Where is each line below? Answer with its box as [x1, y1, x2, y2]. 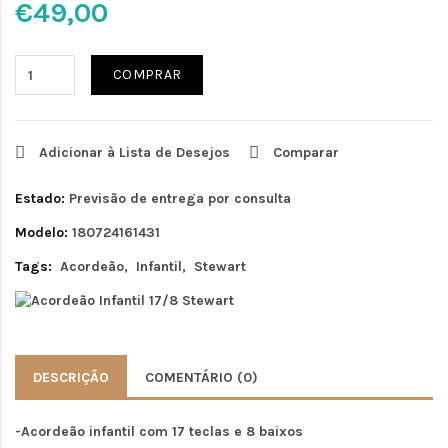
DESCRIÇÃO [33, 369, 109, 387]
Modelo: [15, 224, 68, 241]
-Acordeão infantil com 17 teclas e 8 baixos [15, 423, 303, 441]
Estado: [15, 190, 65, 207]
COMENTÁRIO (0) [145, 369, 258, 387]
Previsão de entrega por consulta [69, 190, 291, 207]
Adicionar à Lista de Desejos [39, 144, 230, 161]
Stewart [194, 258, 246, 275]
